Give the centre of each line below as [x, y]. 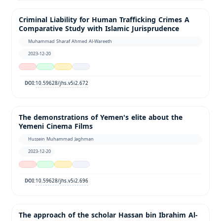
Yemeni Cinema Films [56, 126]
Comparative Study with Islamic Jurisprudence [99, 29]
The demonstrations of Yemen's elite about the [101, 117]
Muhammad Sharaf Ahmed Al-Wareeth [70, 41]
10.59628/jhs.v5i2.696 [62, 181]
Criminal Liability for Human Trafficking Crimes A [104, 20]
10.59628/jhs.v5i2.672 [62, 83]
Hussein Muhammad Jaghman [61, 139]
